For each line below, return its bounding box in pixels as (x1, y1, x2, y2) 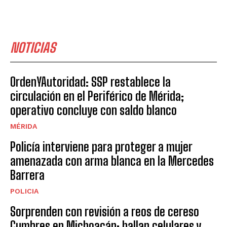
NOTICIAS (10, 40, 56, 56)
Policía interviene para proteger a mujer (10, 139, 193, 155)
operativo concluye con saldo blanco (10, 103, 177, 118)
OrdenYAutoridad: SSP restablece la (10, 74, 171, 90)
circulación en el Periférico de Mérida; (10, 89, 184, 104)
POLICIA (10, 187, 39, 196)
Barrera (10, 168, 45, 183)
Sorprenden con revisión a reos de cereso (10, 204, 199, 219)
